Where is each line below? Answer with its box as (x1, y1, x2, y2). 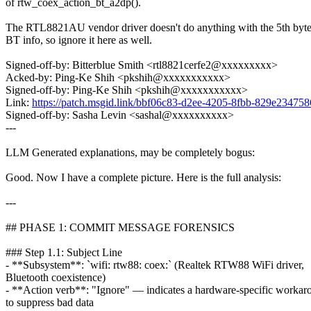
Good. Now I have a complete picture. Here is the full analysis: (6, 171, 281, 183)
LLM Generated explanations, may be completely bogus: (6, 146, 255, 158)
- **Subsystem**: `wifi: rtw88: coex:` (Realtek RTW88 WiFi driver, (6, 258, 304, 271)
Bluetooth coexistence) (6, 271, 106, 283)
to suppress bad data (6, 296, 94, 308)
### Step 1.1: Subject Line (6, 246, 122, 258)
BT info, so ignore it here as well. (6, 33, 152, 46)
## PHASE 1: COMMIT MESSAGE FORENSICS (6, 221, 235, 233)
